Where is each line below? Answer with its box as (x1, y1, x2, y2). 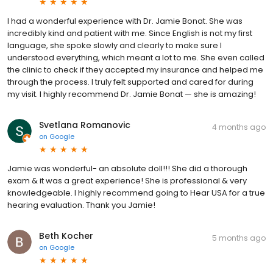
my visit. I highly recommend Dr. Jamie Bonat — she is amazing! (7, 88, 256, 100)
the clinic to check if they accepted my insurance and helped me (7, 63, 263, 76)
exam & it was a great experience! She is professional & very (7, 174, 247, 186)
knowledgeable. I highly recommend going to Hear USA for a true (7, 186, 265, 199)
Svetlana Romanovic (39, 118, 130, 131)
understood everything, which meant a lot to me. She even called (7, 51, 264, 63)
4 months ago (212, 121, 266, 132)
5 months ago (212, 232, 266, 243)
